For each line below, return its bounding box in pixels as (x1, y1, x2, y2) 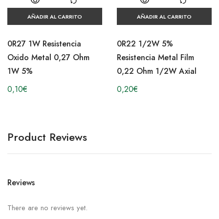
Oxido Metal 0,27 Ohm (7, 52, 89, 64)
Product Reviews (7, 129, 87, 145)
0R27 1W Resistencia (7, 38, 81, 50)
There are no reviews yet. (7, 202, 88, 214)
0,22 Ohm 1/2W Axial (117, 66, 197, 77)
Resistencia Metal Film (117, 52, 194, 64)
